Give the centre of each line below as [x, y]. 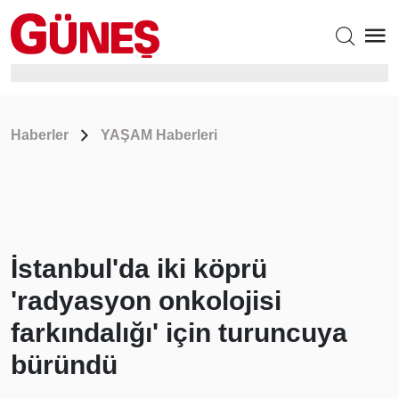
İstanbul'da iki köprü [139, 269]
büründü [64, 365]
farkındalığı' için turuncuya [179, 333]
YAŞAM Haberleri [159, 135]
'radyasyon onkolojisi [146, 301]
